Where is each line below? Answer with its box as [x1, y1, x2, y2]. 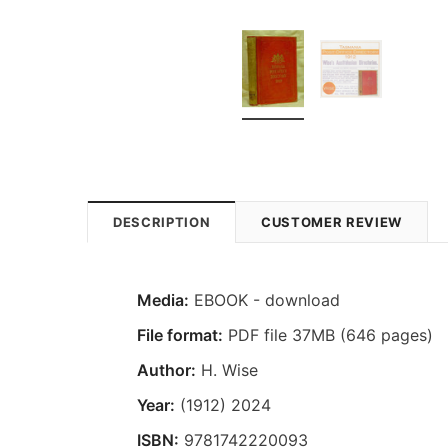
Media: [137, 289, 189, 310]
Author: [137, 359, 196, 380]
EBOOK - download [189, 289, 340, 310]
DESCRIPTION [113, 213, 211, 230]
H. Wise [196, 359, 258, 380]
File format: [137, 324, 223, 345]
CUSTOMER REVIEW [261, 213, 402, 230]
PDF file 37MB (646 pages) [223, 324, 433, 345]
